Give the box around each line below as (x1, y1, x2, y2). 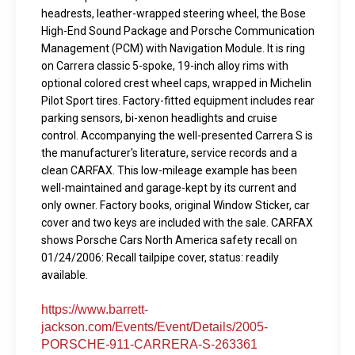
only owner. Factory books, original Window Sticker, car (41, 199, 311, 212)
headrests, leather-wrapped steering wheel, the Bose (41, 7, 307, 21)
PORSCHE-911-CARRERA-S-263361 (41, 338, 258, 352)
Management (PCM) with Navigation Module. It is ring (41, 42, 306, 55)
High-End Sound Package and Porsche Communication (41, 25, 315, 38)
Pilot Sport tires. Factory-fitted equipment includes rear (41, 94, 315, 108)
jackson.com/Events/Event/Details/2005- (41, 320, 269, 334)
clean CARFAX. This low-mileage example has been (41, 164, 298, 177)
